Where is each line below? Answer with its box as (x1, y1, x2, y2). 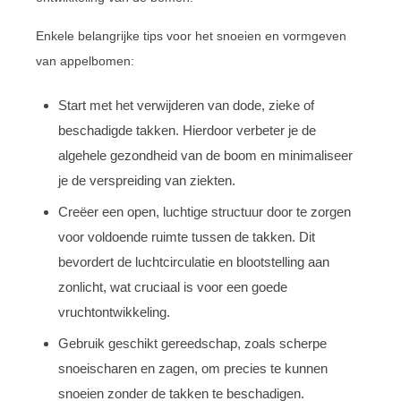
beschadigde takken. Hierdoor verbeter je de (58, 122, 316, 138)
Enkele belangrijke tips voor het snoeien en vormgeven (36, 28, 346, 43)
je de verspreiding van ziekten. (58, 172, 235, 188)
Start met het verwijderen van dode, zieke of (58, 97, 314, 113)
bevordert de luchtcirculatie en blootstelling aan (58, 253, 329, 269)
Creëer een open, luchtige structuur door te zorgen (58, 203, 351, 219)
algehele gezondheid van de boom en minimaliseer (58, 147, 353, 163)
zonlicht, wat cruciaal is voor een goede (58, 278, 287, 294)
